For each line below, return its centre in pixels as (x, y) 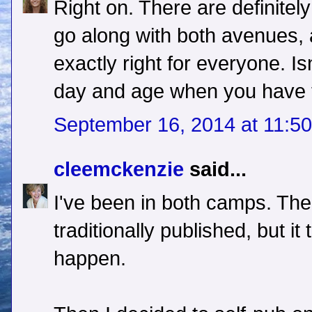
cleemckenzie (119, 170)
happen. (90, 259)
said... (215, 170)
